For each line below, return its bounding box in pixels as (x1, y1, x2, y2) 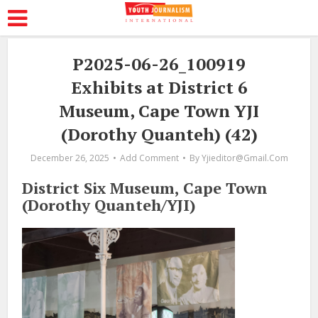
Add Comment (119, 152, 179, 164)
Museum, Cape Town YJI (59, 99, 259, 122)
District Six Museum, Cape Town (22, 177, 268, 198)
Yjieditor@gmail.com (201, 152, 288, 164)
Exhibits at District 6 (70, 76, 248, 99)
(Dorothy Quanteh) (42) (60, 123, 258, 146)
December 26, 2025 (30, 152, 109, 164)
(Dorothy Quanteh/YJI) (22, 194, 197, 215)
